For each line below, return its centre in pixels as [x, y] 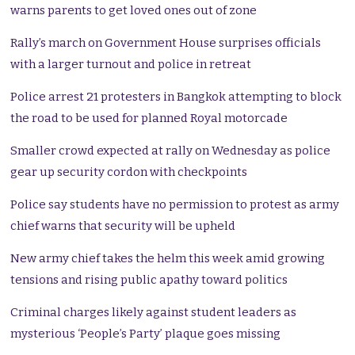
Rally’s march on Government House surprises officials [166, 43]
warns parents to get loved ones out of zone [134, 11]
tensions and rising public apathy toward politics [149, 280]
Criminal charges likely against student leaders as [154, 313]
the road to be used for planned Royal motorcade [149, 118]
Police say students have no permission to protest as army [175, 205]
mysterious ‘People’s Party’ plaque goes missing [146, 334]
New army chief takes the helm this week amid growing [168, 259]
